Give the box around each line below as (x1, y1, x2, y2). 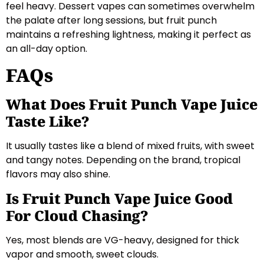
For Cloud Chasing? (6, 206, 148, 226)
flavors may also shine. (6, 167, 110, 181)
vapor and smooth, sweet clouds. (6, 247, 159, 262)
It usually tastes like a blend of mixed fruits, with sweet (6, 138, 255, 153)
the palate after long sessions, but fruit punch (6, 14, 217, 28)
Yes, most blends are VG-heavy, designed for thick (6, 233, 239, 247)
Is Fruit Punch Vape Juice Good (6, 189, 233, 209)
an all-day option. (6, 42, 87, 56)
